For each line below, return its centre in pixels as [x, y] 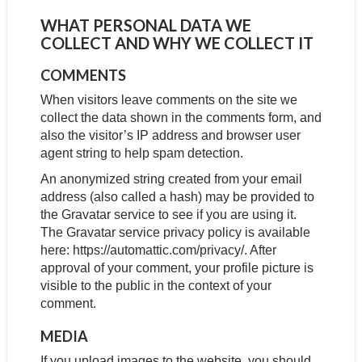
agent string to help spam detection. [141, 153]
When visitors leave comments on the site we [168, 100]
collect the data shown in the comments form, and [181, 118]
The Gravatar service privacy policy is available [175, 232]
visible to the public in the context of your [156, 286]
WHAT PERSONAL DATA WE [145, 25]
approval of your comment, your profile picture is [177, 268]
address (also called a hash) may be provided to [177, 197]
